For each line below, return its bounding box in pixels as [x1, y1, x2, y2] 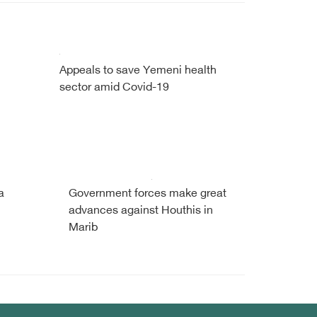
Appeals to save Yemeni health [59, 64, 217, 78]
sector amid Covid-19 [59, 81, 169, 95]
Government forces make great [68, 188, 226, 201]
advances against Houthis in [68, 204, 213, 218]
